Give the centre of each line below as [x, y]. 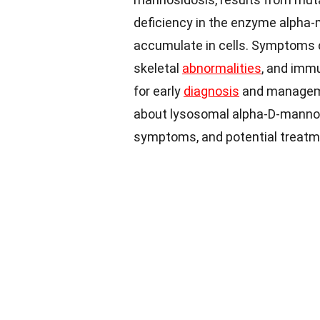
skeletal [158, 68]
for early [159, 91]
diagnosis [211, 91]
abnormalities [222, 68]
